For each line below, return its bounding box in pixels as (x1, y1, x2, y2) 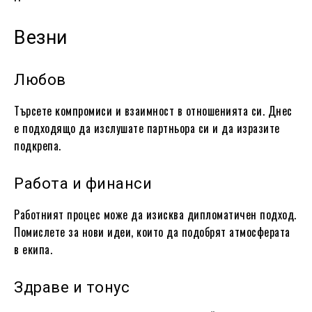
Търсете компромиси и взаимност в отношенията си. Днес (14, 102, 292, 119)
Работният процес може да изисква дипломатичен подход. (14, 205, 297, 223)
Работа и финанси (14, 174, 152, 192)
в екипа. (14, 240, 52, 258)
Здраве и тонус (14, 278, 130, 296)
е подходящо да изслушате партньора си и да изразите (14, 119, 280, 136)
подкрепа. (14, 136, 61, 154)
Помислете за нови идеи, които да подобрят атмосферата (14, 223, 290, 240)
